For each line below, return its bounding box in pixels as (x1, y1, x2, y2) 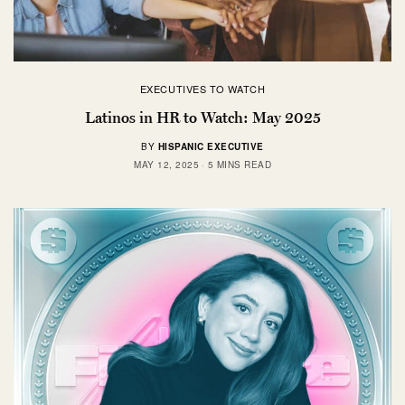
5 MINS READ (207, 158, 271, 172)
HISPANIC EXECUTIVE (157, 140, 264, 154)
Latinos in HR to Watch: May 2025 (84, 108, 321, 127)
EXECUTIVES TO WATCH (139, 81, 266, 97)
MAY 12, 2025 (134, 158, 199, 172)
